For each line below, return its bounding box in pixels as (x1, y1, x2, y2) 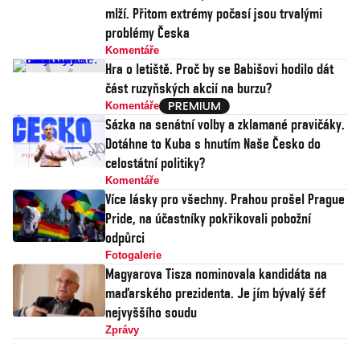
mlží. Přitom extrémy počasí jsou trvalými (105, 5, 322, 22)
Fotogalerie (105, 249, 162, 261)
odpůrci (105, 229, 145, 246)
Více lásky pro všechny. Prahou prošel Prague (105, 190, 345, 207)
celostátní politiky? (105, 154, 205, 171)
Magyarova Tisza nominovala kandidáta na (105, 265, 327, 282)
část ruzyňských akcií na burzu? (105, 80, 272, 96)
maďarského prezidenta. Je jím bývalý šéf (105, 284, 325, 301)
